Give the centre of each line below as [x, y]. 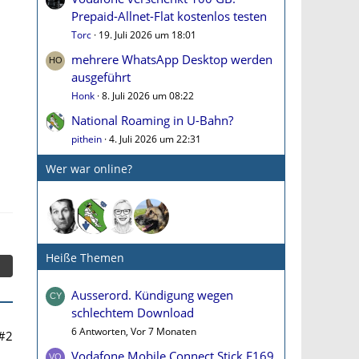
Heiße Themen [85, 258]
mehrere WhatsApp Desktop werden [172, 59]
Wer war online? [89, 169]
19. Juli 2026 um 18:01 [147, 35]
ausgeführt [101, 77]
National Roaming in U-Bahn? [152, 120]
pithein [87, 139]
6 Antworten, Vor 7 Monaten [134, 331]
